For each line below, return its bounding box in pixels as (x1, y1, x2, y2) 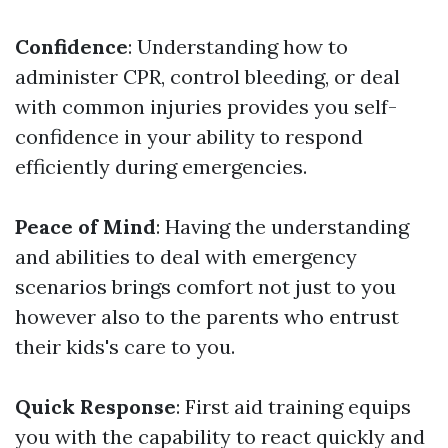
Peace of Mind (15, 214, 156, 240)
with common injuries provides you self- (15, 94, 397, 120)
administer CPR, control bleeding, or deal (15, 64, 400, 90)
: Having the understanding (156, 214, 409, 240)
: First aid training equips (176, 394, 411, 420)
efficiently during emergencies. (15, 154, 307, 180)
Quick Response (15, 394, 176, 420)
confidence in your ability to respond (15, 124, 363, 150)
